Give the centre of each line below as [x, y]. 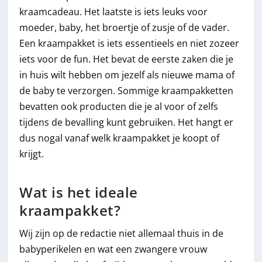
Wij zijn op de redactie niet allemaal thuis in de [122, 234]
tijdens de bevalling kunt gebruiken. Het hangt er [127, 122]
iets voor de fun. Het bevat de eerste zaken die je [127, 59]
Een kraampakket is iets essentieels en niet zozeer [130, 43]
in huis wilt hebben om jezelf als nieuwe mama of [127, 75]
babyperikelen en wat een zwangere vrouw [113, 249]
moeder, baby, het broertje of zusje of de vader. [125, 27]
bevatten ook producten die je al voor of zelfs [119, 106]
